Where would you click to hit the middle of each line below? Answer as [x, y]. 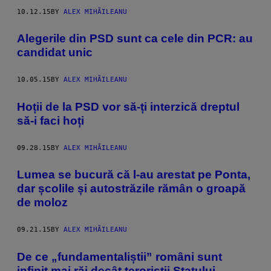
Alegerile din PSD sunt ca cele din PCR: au [135, 39]
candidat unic [55, 53]
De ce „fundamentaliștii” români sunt [119, 256]
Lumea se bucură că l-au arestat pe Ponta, [134, 175]
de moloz [42, 203]
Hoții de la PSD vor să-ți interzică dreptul [128, 106]
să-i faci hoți [51, 120]
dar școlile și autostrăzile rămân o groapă [131, 189]
